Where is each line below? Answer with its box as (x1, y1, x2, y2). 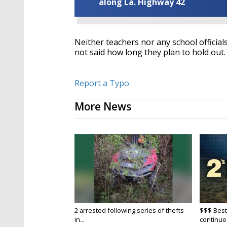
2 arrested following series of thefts (74, 206, 184, 215)
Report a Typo (74, 78, 129, 89)
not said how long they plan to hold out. (74, 47, 225, 58)
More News (74, 99, 131, 114)
